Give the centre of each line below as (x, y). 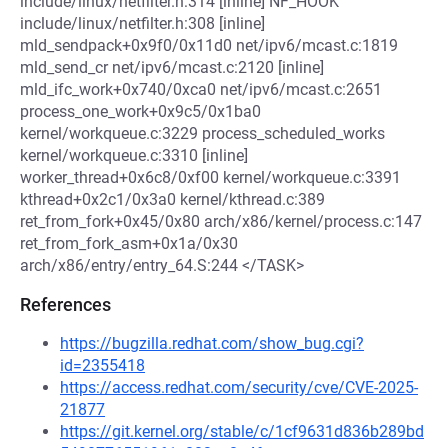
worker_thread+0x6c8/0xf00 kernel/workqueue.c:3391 (210, 177)
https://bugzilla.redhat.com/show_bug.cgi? (212, 343)
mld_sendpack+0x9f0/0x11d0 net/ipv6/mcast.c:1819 (209, 45)
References (65, 304)
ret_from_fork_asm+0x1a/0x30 (129, 243)
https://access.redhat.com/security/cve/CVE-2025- (239, 387)
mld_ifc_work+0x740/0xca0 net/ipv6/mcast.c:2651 (201, 89)
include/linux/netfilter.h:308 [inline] (142, 23)
